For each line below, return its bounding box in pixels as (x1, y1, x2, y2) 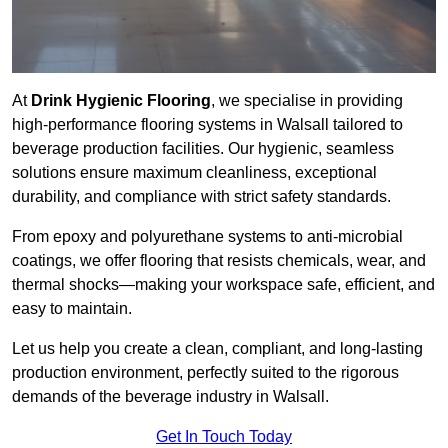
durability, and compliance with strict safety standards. (12, 188, 391, 206)
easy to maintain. (12, 300, 132, 318)
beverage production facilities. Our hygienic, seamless (12, 140, 394, 158)
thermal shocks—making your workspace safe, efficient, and (12, 276, 435, 294)
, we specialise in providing (211, 92, 403, 110)
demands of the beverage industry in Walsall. (12, 388, 329, 406)
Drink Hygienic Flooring (31, 92, 211, 110)
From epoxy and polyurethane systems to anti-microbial (12, 228, 403, 246)
